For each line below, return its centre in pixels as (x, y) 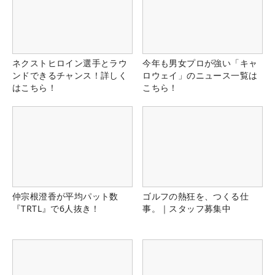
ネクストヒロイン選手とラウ (70, 63)
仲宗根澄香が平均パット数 (65, 196)
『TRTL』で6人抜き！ (56, 208)
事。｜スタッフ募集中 (187, 208)
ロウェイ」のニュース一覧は (200, 76)
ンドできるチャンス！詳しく (70, 76)
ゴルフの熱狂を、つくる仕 (196, 196)
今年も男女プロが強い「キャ (200, 63)
